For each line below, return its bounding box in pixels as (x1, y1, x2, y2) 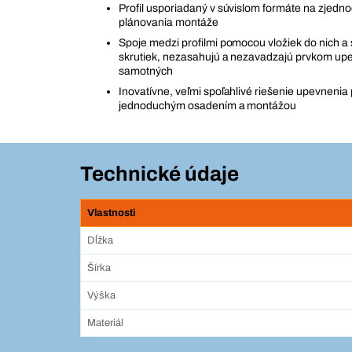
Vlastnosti (87, 207, 135, 219)
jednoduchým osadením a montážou (119, 100, 297, 112)
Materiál (87, 317, 123, 329)
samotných (119, 65, 173, 78)
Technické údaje (80, 163, 239, 185)
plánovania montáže (119, 16, 218, 29)
